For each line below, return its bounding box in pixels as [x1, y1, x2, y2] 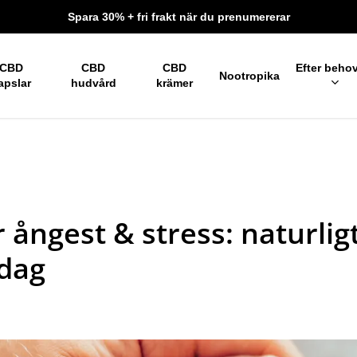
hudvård [70, 76, 116, 89]
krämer [155, 76, 193, 89]
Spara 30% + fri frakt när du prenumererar [67, 10, 290, 23]
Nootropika [218, 69, 280, 82]
